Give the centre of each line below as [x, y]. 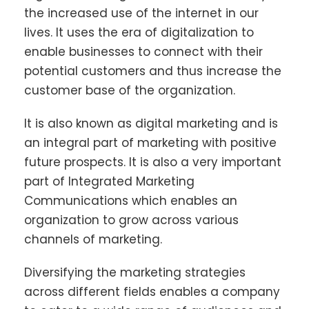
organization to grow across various [131, 220]
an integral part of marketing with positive [150, 142]
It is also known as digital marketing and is [151, 123]
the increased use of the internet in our [141, 13]
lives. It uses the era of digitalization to [139, 32]
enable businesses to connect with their [143, 51]
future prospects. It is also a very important [153, 162]
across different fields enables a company [152, 291]
